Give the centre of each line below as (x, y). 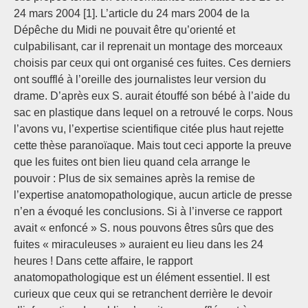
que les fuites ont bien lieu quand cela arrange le (132, 162)
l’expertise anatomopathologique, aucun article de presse (153, 195)
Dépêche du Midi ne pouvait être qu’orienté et (124, 30)
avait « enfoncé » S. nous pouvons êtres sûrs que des (144, 228)
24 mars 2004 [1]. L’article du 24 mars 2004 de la (132, 14)
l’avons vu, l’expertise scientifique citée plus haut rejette (149, 129)
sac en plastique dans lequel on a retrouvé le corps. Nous (153, 113)
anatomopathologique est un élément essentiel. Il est (142, 278)
